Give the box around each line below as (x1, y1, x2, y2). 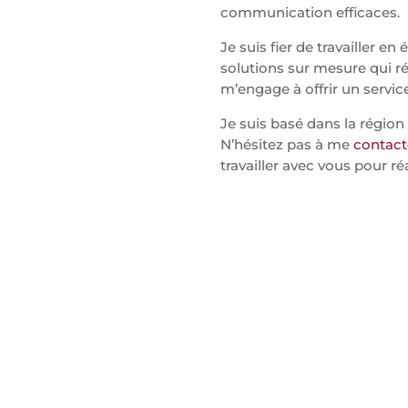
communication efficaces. (219, 3, 400, 21)
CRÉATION (165, 347, 284, 374)
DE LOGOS (164, 377, 285, 404)
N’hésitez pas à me (219, 135, 353, 153)
